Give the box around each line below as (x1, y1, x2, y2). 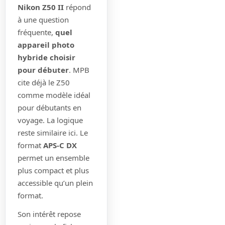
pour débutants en (18, 102, 81, 113)
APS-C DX (43, 140, 77, 150)
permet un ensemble (18, 152, 89, 163)
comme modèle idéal (18, 89, 90, 100)
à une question (18, 14, 69, 25)
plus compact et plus (18, 165, 89, 175)
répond (64, 2, 91, 12)
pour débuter (18, 64, 69, 75)
